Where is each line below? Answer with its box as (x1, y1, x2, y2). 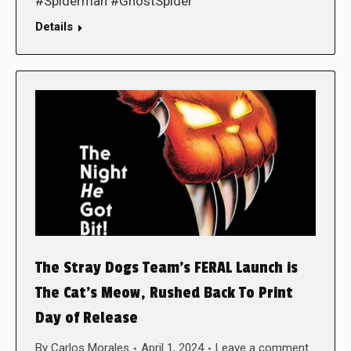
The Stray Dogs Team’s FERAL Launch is (35, 259, 298, 278)
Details (35, 19, 73, 34)
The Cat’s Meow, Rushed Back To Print (35, 284, 293, 303)
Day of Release (35, 309, 138, 328)
